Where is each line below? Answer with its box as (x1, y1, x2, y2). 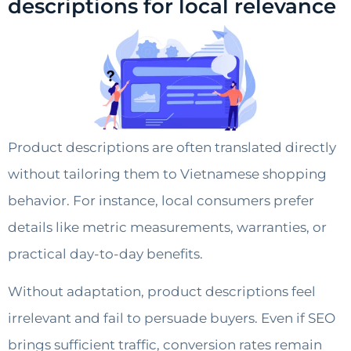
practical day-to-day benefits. (8, 246, 203, 262)
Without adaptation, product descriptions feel (8, 284, 316, 300)
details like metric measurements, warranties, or (8, 219, 327, 236)
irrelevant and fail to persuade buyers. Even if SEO (8, 310, 335, 327)
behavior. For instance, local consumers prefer (8, 193, 314, 209)
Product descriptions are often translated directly (8, 139, 336, 156)
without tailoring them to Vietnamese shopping (8, 166, 327, 183)
